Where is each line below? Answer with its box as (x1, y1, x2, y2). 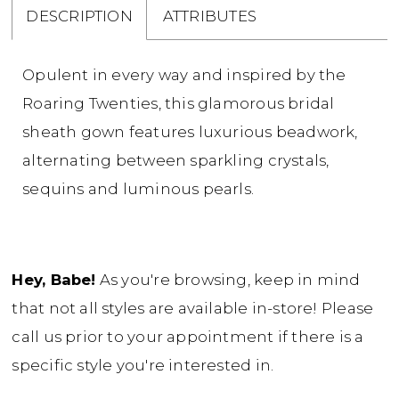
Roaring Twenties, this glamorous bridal (22, 94, 335, 113)
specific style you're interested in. (12, 356, 274, 375)
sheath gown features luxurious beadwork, (22, 123, 358, 142)
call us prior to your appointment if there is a (12, 328, 364, 346)
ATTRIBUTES (162, 7, 256, 26)
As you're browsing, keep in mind (95, 271, 361, 289)
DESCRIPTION (26, 7, 133, 26)
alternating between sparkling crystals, (22, 151, 330, 170)
